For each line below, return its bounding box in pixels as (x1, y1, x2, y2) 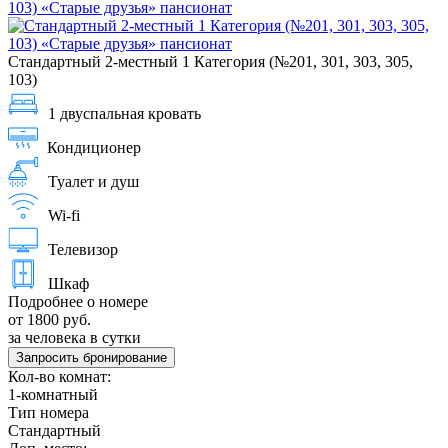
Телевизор (48, 240, 118, 258)
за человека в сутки (8, 328, 141, 346)
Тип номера (8, 403, 89, 421)
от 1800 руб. (8, 310, 91, 328)
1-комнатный (8, 385, 98, 403)
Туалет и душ (48, 172, 139, 190)
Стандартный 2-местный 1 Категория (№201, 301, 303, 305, (8, 52, 413, 70)
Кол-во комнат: (8, 367, 111, 385)
